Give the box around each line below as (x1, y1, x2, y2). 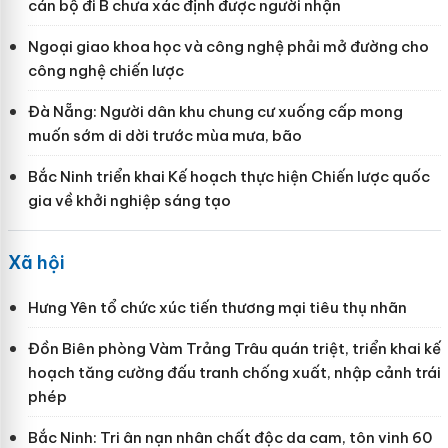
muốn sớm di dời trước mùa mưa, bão (27, 126, 302, 146)
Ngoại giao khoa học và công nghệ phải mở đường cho (27, 37, 429, 57)
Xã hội (7, 251, 65, 275)
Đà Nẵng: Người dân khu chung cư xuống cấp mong (27, 102, 403, 122)
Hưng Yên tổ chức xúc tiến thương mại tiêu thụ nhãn (27, 298, 407, 318)
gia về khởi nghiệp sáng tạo (27, 191, 231, 211)
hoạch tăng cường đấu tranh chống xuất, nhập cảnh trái (27, 363, 441, 383)
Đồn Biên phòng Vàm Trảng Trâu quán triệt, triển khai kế (27, 339, 441, 359)
